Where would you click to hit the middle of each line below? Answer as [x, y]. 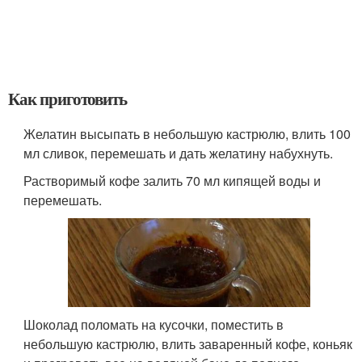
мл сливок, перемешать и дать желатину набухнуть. [179, 153]
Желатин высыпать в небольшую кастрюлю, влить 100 [187, 134]
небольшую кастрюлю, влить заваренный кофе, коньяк [188, 343]
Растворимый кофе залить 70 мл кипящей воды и [173, 181]
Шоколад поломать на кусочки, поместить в [154, 324]
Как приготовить [68, 99]
